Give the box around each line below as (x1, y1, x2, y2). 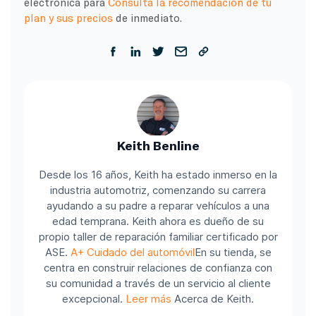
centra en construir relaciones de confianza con (44, 261, 272, 275)
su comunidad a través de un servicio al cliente (45, 276, 271, 291)
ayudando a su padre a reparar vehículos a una (47, 199, 269, 213)
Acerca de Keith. (171, 292, 254, 306)
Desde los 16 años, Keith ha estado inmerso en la (39, 168, 277, 182)
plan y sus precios (23, 11, 113, 24)
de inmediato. (112, 11, 182, 24)
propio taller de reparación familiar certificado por (38, 230, 278, 244)
